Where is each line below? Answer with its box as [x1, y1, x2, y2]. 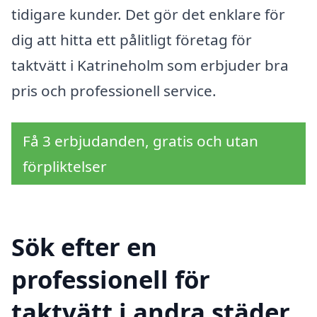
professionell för [11, 263, 210, 296]
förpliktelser [23, 156, 107, 177]
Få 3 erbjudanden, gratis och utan [23, 131, 258, 151]
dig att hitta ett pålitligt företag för [11, 29, 252, 50]
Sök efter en [11, 230, 157, 264]
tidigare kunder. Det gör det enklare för [11, 4, 285, 24]
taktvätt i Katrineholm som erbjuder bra [11, 54, 289, 75]
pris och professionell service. [11, 80, 217, 100]
